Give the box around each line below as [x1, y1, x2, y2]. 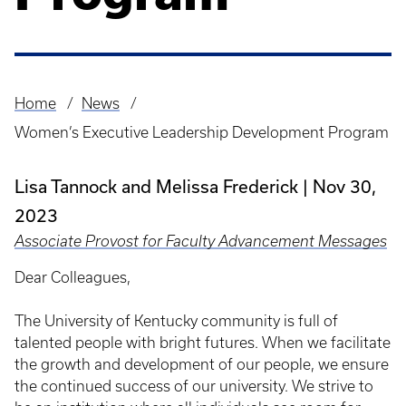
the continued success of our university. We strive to [14, 378, 373, 394]
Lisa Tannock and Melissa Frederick [14, 176, 298, 197]
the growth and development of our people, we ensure [14, 356, 389, 372]
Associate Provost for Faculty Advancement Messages [14, 233, 387, 249]
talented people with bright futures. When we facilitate [14, 334, 391, 351]
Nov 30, [313, 176, 376, 197]
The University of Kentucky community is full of [14, 313, 338, 329]
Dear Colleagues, [14, 269, 130, 285]
